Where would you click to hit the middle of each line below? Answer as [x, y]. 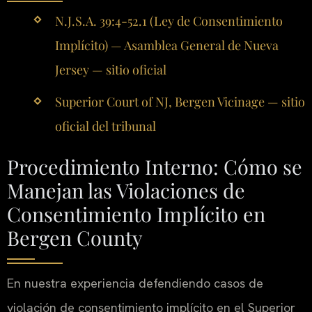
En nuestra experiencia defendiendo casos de [135, 283]
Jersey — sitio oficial [110, 70]
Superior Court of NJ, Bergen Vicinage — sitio [180, 102]
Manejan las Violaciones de [126, 190]
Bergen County [75, 237]
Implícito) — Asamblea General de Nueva [166, 46]
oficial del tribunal [105, 126]
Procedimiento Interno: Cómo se [155, 166]
